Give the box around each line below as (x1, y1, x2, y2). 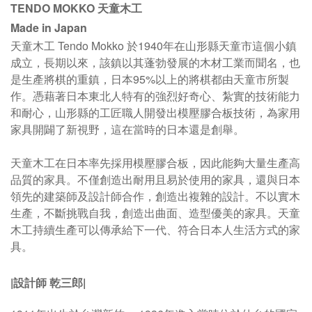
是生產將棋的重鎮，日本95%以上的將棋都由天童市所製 (10, 71, 289, 87)
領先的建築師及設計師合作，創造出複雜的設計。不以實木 (10, 188, 300, 204)
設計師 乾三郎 (13, 274, 83, 290)
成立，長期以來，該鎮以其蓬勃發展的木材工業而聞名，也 (10, 54, 300, 70)
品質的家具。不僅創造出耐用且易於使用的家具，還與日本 (10, 171, 300, 187)
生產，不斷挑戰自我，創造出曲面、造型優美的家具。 (10, 205, 278, 221)
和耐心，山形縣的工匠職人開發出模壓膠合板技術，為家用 (10, 104, 300, 120)
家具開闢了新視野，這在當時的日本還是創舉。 (10, 121, 244, 137)
